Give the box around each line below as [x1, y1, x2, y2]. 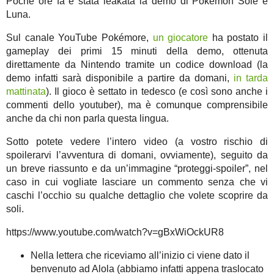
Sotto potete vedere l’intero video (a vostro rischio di [6, 136, 268, 147]
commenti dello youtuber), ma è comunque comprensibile [6, 100, 268, 111]
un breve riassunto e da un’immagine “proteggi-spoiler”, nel [6, 163, 268, 174]
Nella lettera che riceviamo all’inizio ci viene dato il [31, 250, 250, 261]
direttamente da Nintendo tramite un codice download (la [6, 59, 268, 70]
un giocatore [152, 32, 209, 43]
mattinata [6, 86, 46, 97]
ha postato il [208, 32, 268, 43]
